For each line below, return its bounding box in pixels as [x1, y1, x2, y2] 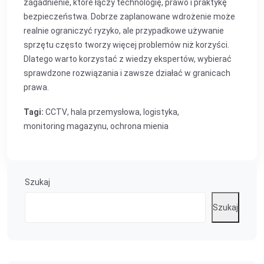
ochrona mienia [110, 121, 169, 131]
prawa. [24, 82, 49, 92]
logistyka [143, 107, 177, 117]
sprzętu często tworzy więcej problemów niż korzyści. [24, 40, 229, 49]
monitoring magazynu [24, 121, 107, 131]
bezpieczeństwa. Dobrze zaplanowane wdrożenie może [24, 12, 235, 21]
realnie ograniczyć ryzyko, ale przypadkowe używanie [24, 26, 224, 35]
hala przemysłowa [71, 107, 140, 117]
